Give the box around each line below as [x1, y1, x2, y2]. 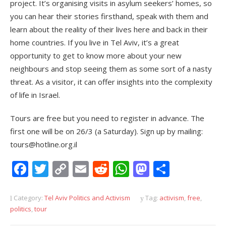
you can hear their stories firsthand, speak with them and [10, 11, 208, 21]
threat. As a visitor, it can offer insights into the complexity [10, 77, 212, 87]
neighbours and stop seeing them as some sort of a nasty [10, 64, 212, 74]
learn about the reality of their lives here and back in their [10, 24, 208, 34]
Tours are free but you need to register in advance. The [10, 113, 204, 123]
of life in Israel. [10, 90, 60, 100]
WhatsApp [129, 158, 207, 180]
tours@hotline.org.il [10, 139, 77, 149]
